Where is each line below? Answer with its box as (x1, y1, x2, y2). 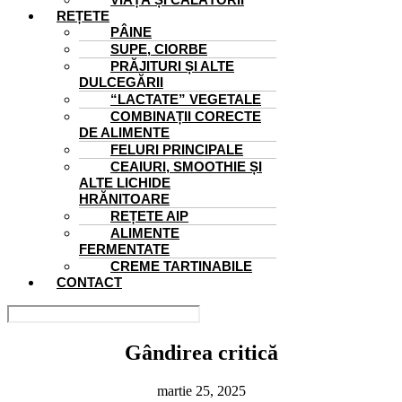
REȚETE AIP (110, 208, 188, 224)
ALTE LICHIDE (79, 175, 170, 191)
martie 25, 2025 (156, 383, 246, 399)
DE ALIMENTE (79, 125, 170, 141)
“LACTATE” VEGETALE (110, 92, 261, 108)
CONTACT (57, 275, 122, 291)
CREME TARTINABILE (110, 258, 252, 275)
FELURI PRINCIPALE (110, 142, 243, 158)
